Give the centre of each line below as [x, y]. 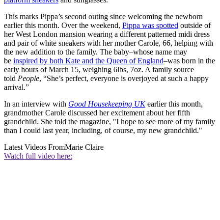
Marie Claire [84, 147]
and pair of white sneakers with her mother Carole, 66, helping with [109, 43]
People [28, 79]
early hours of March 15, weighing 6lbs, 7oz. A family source [99, 70]
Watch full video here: [38, 156]
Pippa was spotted [150, 26]
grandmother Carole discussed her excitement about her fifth [97, 113]
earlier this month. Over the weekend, [63, 26]
